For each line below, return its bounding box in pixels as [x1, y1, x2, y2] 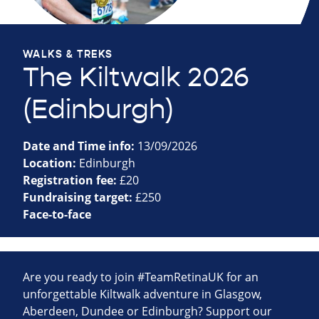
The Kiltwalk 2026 [23, 61, 249, 95]
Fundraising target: [23, 189, 135, 206]
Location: [23, 155, 79, 172]
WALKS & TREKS [23, 48, 113, 61]
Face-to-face [23, 206, 91, 223]
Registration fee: [23, 172, 120, 189]
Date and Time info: [23, 138, 137, 155]
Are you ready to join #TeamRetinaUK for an [23, 269, 258, 286]
